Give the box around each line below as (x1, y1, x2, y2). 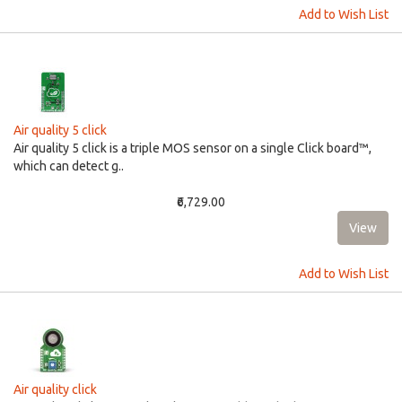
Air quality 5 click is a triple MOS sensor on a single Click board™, (13, 141, 371, 155)
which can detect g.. (13, 159, 124, 173)
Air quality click (13, 382, 97, 397)
